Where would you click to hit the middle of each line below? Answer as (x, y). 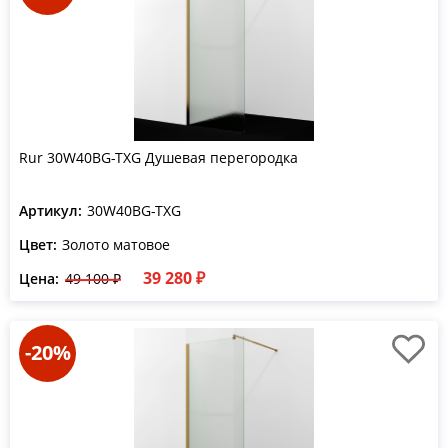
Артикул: (50, 210)
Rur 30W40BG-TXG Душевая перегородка (158, 157)
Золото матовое (116, 244)
